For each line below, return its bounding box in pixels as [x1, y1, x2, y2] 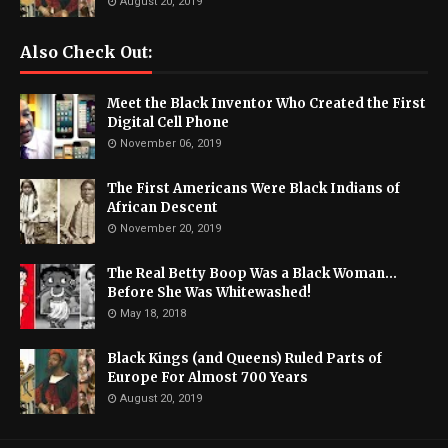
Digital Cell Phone [107, 113, 229, 131]
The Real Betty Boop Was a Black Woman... [107, 264, 397, 282]
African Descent [107, 198, 218, 216]
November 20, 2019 [120, 221, 221, 235]
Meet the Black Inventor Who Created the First [107, 94, 426, 112]
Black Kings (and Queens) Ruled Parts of [107, 349, 382, 367]
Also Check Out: [20, 41, 152, 62]
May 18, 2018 [120, 306, 186, 320]
